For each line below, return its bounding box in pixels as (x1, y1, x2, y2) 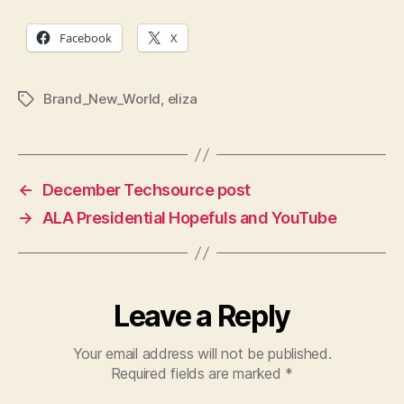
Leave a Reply (114, 298, 290, 334)
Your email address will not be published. (72, 344, 332, 363)
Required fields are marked (110, 364, 286, 382)
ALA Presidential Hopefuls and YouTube (41, 208, 337, 227)
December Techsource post (41, 180, 251, 199)
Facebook (60, 30, 112, 46)
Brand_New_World (43, 90, 161, 107)
